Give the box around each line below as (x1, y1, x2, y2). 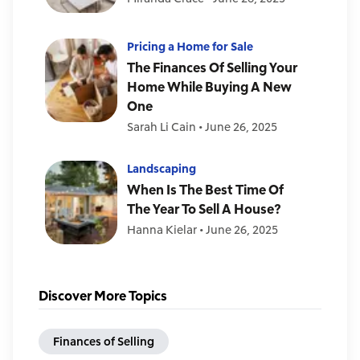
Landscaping (127, 161, 196, 176)
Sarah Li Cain (127, 119, 196, 134)
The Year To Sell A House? (127, 200, 281, 217)
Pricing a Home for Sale (127, 39, 253, 54)
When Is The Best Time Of (127, 181, 284, 198)
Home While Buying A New (127, 78, 292, 95)
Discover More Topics (39, 287, 167, 304)
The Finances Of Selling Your (127, 59, 297, 76)
